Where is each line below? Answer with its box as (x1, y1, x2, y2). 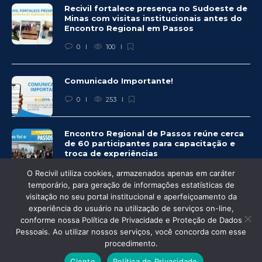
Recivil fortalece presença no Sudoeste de (64, 3, 247, 13)
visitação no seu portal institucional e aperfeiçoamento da (25, 192, 237, 201)
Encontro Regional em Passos (64, 23, 196, 33)
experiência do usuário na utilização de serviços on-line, (28, 204, 234, 213)
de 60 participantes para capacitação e (64, 138, 235, 148)
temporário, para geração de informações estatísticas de (27, 180, 235, 189)
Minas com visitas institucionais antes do (64, 13, 242, 23)
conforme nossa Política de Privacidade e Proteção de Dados (20, 215, 242, 225)
